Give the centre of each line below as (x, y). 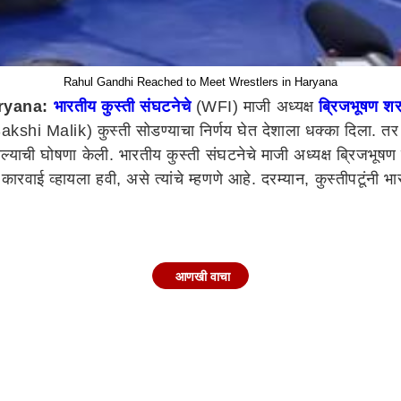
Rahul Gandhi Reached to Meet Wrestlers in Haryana (200, 82)
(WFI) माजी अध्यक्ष (255, 107)
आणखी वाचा (203, 277)
